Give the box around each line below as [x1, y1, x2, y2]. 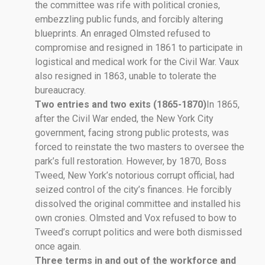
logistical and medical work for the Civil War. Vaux [35, 56, 239, 67]
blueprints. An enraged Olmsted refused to [35, 27, 211, 39]
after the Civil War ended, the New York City [35, 112, 214, 124]
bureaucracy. [35, 84, 86, 96]
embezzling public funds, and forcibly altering [35, 13, 223, 25]
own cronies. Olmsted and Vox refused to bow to [35, 212, 237, 224]
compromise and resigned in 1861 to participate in [35, 41, 243, 53]
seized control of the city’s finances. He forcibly [35, 183, 232, 195]
